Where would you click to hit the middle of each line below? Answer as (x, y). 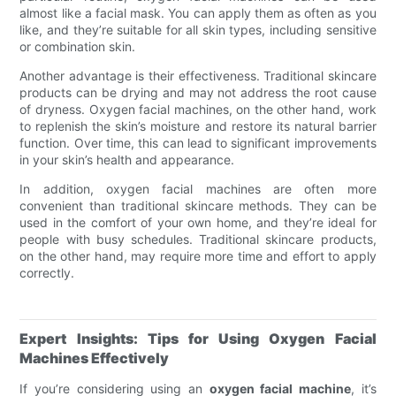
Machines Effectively (95, 358)
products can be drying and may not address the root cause (198, 92)
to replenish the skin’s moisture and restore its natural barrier (198, 126)
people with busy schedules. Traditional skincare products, (198, 239)
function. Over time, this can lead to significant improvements (198, 142)
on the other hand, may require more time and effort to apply (198, 255)
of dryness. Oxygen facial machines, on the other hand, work (198, 109)
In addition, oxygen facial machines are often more (198, 188)
